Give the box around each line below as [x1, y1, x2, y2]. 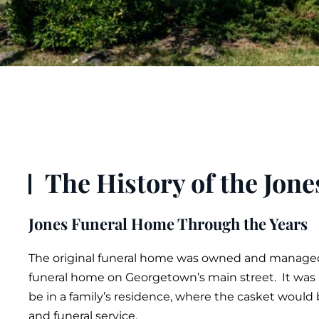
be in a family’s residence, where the [28, 290, 237, 304]
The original [28, 251, 98, 266]
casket [237, 290, 275, 304]
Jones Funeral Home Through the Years [28, 213, 308, 235]
